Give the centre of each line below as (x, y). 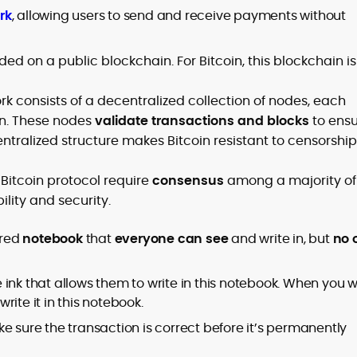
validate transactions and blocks (202, 121)
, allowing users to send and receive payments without (179, 16)
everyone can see (171, 239)
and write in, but (280, 239)
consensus (188, 180)
